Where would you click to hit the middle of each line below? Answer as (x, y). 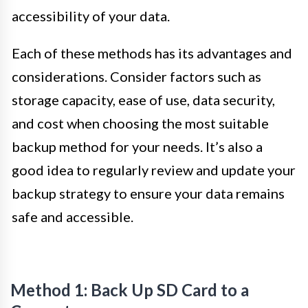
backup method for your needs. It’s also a (137, 146)
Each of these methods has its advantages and (152, 53)
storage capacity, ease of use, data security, (143, 99)
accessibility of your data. (91, 15)
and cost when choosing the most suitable (140, 123)
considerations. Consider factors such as (136, 76)
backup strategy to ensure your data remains (148, 193)
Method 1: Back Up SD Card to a (130, 289)
